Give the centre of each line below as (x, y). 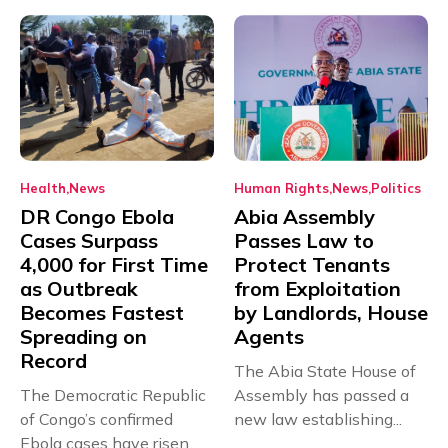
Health (43, 187)
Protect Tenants (312, 264)
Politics (396, 187)
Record (53, 360)
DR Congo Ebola (97, 216)
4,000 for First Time (114, 264)
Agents (269, 336)
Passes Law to (304, 240)
